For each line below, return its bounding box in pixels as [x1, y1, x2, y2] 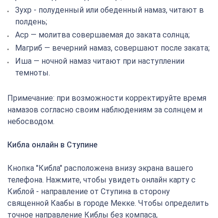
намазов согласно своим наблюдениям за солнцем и [7, 105, 202, 114]
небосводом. [7, 117, 54, 126]
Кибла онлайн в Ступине [7, 140, 97, 149]
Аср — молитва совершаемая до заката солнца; [15, 30, 190, 39]
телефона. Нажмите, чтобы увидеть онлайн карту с [7, 175, 196, 184]
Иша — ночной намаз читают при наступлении [15, 56, 184, 66]
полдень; [15, 17, 47, 26]
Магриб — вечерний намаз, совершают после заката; [15, 43, 210, 53]
